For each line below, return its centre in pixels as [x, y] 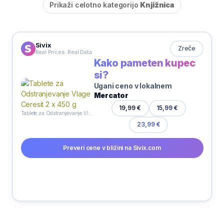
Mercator [111, 95]
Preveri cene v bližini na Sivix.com [112, 147]
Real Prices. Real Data [63, 52]
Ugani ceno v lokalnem [133, 85]
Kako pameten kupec [144, 63]
